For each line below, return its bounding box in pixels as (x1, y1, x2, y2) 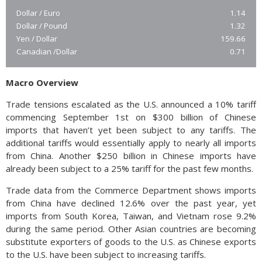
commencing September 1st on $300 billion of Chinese (6, 111, 256, 123)
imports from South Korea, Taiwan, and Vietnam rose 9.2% (6, 210, 256, 222)
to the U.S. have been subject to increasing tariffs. (6, 249, 206, 261)
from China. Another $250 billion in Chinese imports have (6, 150, 256, 162)
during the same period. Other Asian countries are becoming (6, 223, 256, 235)
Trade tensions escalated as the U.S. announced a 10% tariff (6, 98, 256, 111)
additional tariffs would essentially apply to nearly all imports (6, 137, 256, 149)
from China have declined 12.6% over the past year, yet (6, 197, 256, 209)
